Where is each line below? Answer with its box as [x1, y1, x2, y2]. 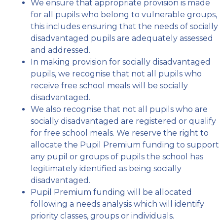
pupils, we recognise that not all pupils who [31, 69, 202, 78]
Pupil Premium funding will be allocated [31, 187, 192, 197]
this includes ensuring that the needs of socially [31, 21, 219, 31]
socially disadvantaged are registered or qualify [31, 116, 217, 126]
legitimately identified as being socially [31, 163, 182, 173]
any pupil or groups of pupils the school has [31, 151, 204, 161]
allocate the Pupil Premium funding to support [31, 140, 220, 149]
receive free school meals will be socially [31, 80, 188, 90]
